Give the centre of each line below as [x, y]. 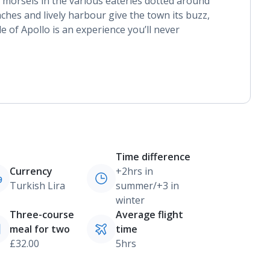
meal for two [39, 229]
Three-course [42, 215]
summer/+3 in [147, 186]
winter [130, 200]
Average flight [149, 215]
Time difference [153, 157]
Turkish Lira [37, 186]
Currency [31, 171]
